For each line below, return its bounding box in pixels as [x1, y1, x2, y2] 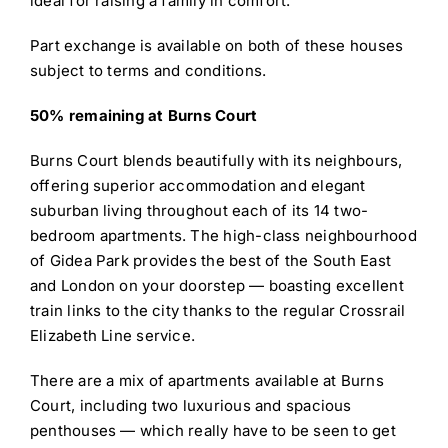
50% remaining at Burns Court [29, 106, 258, 126]
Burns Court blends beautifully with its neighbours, [29, 151, 403, 171]
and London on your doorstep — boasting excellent [29, 276, 404, 296]
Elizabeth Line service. [29, 326, 196, 346]
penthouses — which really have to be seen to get [29, 421, 396, 441]
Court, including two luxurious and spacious [29, 396, 352, 416]
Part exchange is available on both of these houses [29, 36, 404, 56]
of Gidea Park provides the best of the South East [29, 251, 392, 271]
